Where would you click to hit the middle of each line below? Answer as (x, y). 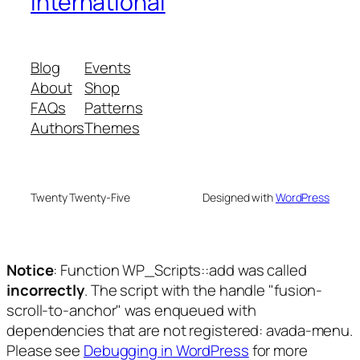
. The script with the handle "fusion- (203, 290)
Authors (58, 127)
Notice (30, 270)
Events (108, 67)
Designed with (239, 197)
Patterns (114, 107)
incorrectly (45, 290)
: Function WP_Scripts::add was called (180, 270)
